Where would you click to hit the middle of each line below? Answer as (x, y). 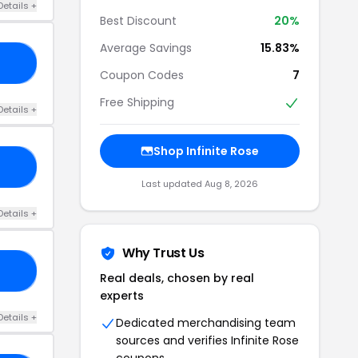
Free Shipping (137, 102)
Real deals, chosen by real (177, 278)
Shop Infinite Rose (206, 151)
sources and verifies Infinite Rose (207, 341)
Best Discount (138, 21)
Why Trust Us (163, 253)
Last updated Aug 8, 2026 (200, 184)
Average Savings (146, 48)
